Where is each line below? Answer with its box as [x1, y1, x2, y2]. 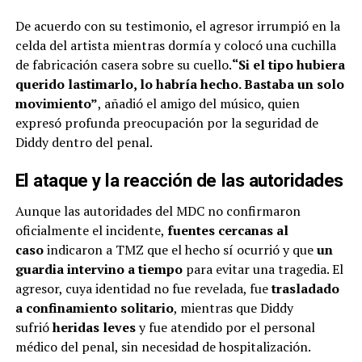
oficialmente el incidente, [15, 221, 167, 239]
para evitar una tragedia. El [182, 259, 343, 278]
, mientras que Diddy [173, 298, 293, 317]
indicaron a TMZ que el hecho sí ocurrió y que [43, 240, 317, 259]
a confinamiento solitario [15, 298, 174, 317]
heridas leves [52, 318, 136, 336]
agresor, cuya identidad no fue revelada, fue [15, 279, 271, 297]
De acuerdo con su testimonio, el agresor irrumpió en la [15, 16, 340, 35]
